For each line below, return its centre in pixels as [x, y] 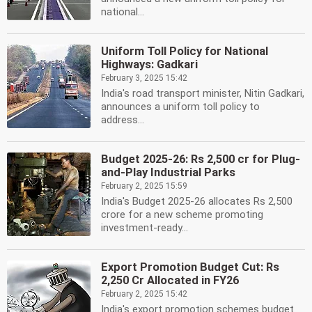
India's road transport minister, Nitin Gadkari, [203, 93]
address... [123, 120]
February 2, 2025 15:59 [144, 186]
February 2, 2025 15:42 [144, 294]
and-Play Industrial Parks [168, 172]
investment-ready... [145, 228]
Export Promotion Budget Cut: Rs [190, 267]
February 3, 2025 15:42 [144, 78]
